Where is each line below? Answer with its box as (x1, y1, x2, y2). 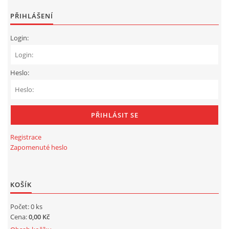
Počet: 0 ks (10, 202, 42, 212)
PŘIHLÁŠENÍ (10, 11, 53, 21)
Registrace (10, 132, 41, 142)
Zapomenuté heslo (10, 143, 67, 152)
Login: (10, 33, 29, 43)
